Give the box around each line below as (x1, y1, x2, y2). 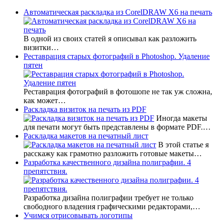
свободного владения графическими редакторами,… (24, 202, 200, 211)
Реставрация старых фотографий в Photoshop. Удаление (24, 52, 210, 60)
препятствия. (24, 166, 67, 175)
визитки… (24, 43, 59, 52)
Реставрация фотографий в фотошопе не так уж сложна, (24, 87, 212, 96)
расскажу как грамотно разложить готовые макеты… (24, 149, 202, 158)
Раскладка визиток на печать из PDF (24, 105, 146, 113)
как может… (24, 96, 66, 105)
